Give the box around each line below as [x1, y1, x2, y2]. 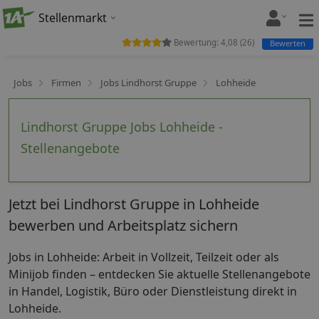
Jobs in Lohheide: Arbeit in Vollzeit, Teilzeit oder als [9, 249, 279, 265]
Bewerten [270, 37, 305, 48]
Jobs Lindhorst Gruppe [100, 76, 197, 89]
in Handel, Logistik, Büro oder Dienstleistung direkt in [9, 283, 297, 299]
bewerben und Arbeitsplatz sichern [9, 216, 238, 235]
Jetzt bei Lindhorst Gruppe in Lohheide [9, 194, 259, 214]
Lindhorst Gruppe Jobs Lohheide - [21, 118, 223, 135]
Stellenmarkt [38, 10, 107, 26]
